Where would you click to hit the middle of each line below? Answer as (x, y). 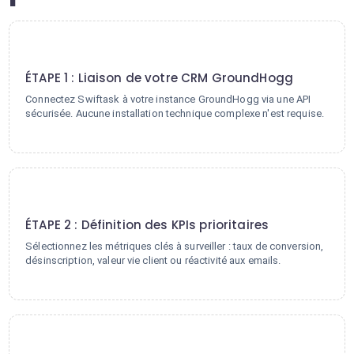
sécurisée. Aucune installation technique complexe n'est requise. (175, 113)
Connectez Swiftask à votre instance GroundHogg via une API (168, 99)
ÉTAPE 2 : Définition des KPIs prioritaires (147, 225)
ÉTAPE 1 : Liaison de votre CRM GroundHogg (159, 78)
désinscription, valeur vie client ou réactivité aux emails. (153, 260)
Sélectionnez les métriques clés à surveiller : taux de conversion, (175, 246)
